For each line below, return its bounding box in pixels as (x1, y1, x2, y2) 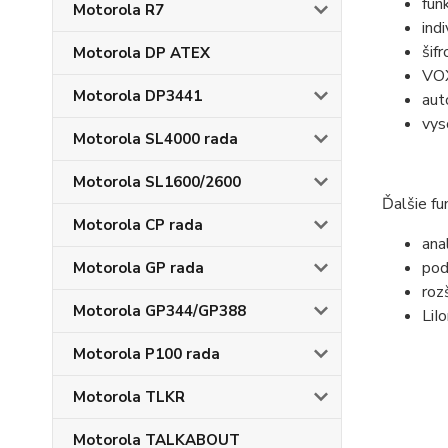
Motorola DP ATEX (73, 43, 210, 63)
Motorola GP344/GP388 (73, 301, 246, 321)
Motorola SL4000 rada (73, 129, 238, 149)
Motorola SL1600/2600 (73, 172, 241, 192)
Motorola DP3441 (73, 86, 202, 106)
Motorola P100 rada (73, 344, 220, 364)
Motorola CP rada (73, 215, 203, 235)
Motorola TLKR (73, 387, 185, 407)
